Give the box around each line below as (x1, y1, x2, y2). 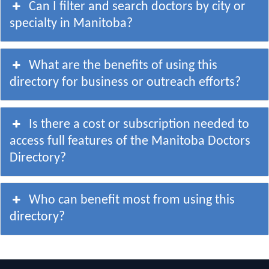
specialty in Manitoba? (10, 16, 133, 31)
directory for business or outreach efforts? (10, 75, 241, 89)
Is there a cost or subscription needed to (29, 117, 250, 131)
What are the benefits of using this (29, 58, 218, 73)
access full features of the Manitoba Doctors (10, 134, 250, 148)
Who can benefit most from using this (29, 193, 235, 207)
